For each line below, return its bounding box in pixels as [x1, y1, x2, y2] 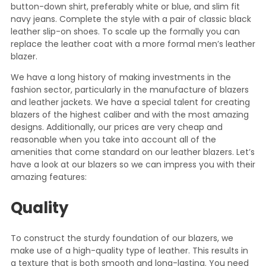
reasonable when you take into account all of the [11, 134, 216, 145]
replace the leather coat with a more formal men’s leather [11, 38, 255, 50]
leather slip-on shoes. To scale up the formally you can [11, 26, 240, 37]
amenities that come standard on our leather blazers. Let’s [11, 146, 255, 158]
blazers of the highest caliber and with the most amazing [11, 109, 249, 121]
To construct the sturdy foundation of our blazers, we [11, 232, 233, 245]
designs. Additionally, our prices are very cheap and [11, 121, 223, 133]
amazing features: [11, 171, 87, 183]
